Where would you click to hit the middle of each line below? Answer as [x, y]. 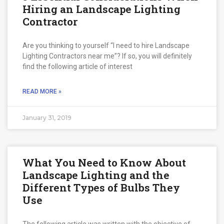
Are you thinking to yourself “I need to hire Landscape [106, 45]
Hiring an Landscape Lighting [101, 9]
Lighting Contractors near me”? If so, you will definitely [107, 56]
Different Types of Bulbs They [101, 187]
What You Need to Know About [104, 162]
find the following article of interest [77, 66]
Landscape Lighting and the [96, 175]
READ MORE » [42, 91]
